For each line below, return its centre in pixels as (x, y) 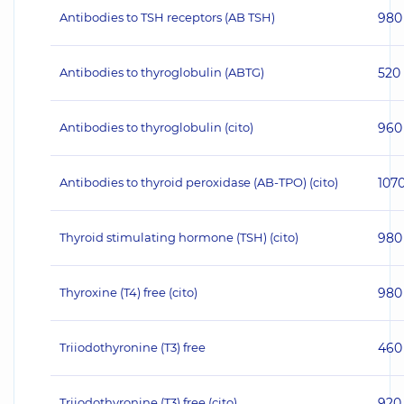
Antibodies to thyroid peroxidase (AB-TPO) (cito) (199, 182)
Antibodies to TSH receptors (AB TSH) (167, 17)
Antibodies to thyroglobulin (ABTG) (162, 72)
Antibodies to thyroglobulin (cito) (156, 127)
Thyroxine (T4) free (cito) (129, 292)
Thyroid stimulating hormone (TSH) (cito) (179, 237)
